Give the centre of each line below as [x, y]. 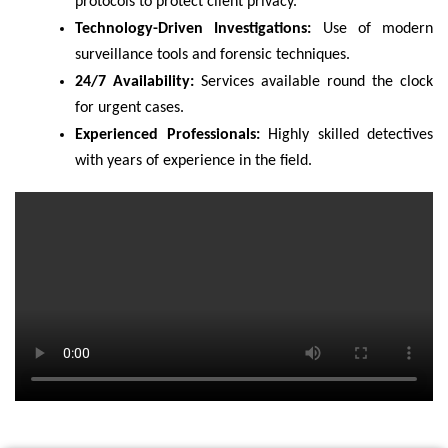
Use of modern [372, 29]
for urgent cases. [129, 108]
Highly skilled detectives [346, 135]
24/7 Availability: [134, 82]
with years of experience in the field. [193, 161]
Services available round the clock [313, 82]
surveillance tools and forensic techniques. [212, 55]
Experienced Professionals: [167, 135]
